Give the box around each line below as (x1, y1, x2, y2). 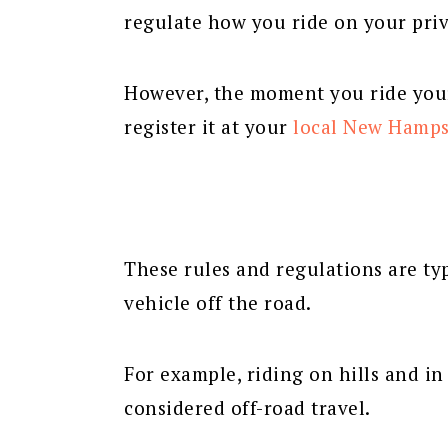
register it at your (124, 113, 293, 139)
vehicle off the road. (124, 289, 312, 315)
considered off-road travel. (124, 394, 371, 420)
